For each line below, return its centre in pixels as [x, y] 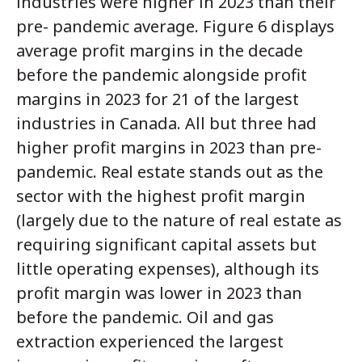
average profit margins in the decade [160, 51]
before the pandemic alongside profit [162, 75]
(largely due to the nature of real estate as [179, 221]
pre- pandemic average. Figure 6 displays [175, 27]
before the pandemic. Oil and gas [145, 318]
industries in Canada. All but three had [166, 124]
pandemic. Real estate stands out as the [170, 172]
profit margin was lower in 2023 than [159, 293]
